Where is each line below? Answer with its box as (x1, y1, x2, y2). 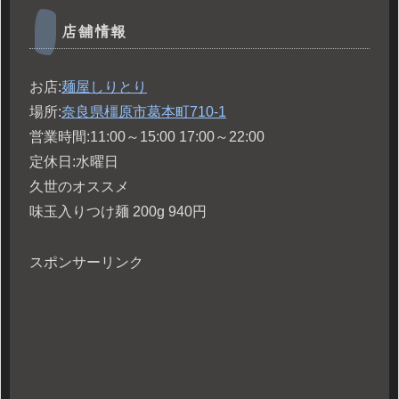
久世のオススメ (29, 178, 129, 194)
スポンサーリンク (29, 254, 143, 270)
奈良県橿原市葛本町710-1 (61, 103, 226, 119)
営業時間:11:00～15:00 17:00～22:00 (29, 128, 265, 144)
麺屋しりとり (61, 78, 147, 94)
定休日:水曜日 (29, 153, 118, 169)
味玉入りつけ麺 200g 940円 (29, 203, 207, 219)
